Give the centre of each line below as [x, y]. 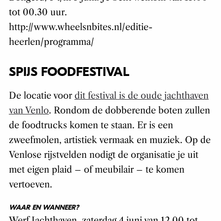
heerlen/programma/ [51, 42]
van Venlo [29, 111]
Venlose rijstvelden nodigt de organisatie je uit [103, 155]
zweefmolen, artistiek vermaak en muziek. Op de [110, 140]
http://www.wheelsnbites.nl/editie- [80, 27]
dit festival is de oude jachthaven [141, 96]
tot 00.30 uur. [38, 13]
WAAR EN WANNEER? [44, 208]
